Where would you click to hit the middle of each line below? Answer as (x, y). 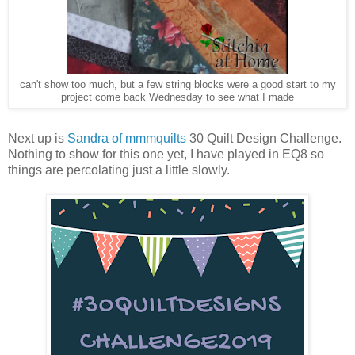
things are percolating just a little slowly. (120, 170)
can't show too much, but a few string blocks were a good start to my (177, 84)
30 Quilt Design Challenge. (264, 138)
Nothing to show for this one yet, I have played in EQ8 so (166, 154)
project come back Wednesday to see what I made (177, 97)
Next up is (38, 138)
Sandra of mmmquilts (127, 138)
